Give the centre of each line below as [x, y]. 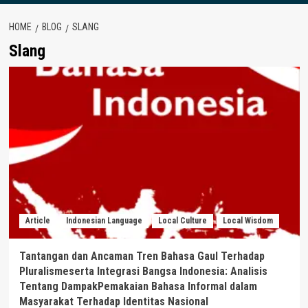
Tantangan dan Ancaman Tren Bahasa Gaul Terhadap [142, 256]
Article [37, 220]
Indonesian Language [104, 220]
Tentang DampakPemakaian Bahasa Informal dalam [138, 286]
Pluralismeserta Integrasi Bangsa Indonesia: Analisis [143, 271]
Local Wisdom [247, 220]
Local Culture [182, 220]
